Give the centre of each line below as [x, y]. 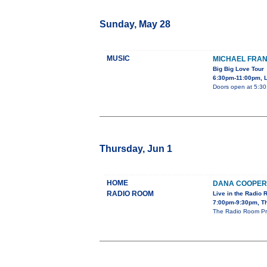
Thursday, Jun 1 [136, 149]
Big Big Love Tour [238, 69]
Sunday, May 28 [135, 24]
